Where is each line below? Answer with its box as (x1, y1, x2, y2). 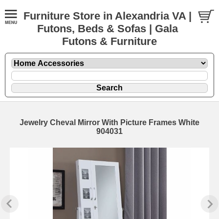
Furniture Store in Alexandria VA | (23, 10, 192, 22)
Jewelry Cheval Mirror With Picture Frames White (20, 118, 199, 127)
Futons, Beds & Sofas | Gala (37, 22, 178, 35)
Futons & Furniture (62, 35, 157, 47)
